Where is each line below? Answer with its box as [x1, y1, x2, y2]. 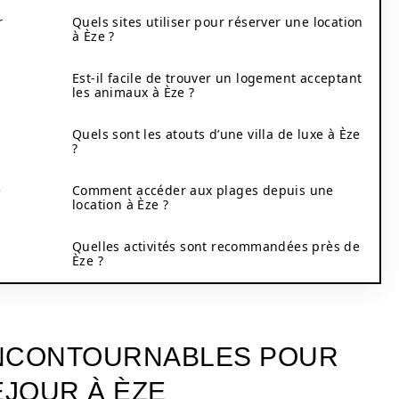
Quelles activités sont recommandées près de [72, 238, 361, 255]
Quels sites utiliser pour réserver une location [72, 13, 363, 30]
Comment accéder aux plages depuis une [72, 182, 334, 199]
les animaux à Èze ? [72, 84, 195, 101]
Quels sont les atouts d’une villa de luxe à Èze [72, 126, 361, 142]
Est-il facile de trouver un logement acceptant [72, 69, 362, 86]
